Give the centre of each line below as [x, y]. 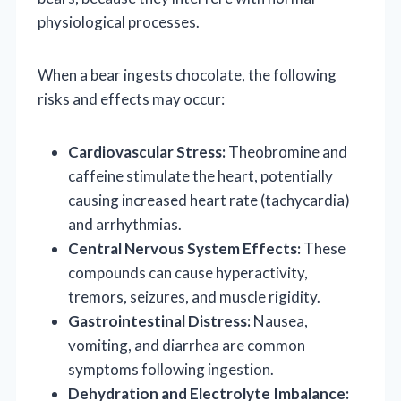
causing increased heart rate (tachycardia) [209, 200]
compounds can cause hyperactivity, [188, 272]
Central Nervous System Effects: [184, 248]
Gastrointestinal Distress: [159, 320]
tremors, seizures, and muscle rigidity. [194, 296]
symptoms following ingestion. [171, 369]
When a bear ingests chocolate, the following [187, 74]
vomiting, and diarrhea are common [187, 345]
